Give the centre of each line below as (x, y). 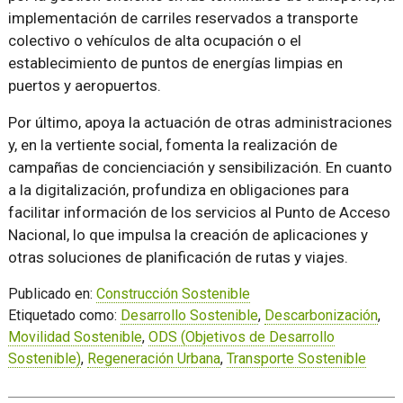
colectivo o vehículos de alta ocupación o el (154, 40)
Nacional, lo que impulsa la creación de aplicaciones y (188, 234)
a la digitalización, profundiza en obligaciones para (178, 189)
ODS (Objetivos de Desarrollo (241, 336)
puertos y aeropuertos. (84, 85)
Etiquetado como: (64, 315)
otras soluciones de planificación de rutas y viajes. (178, 257)
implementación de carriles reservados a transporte (183, 18)
